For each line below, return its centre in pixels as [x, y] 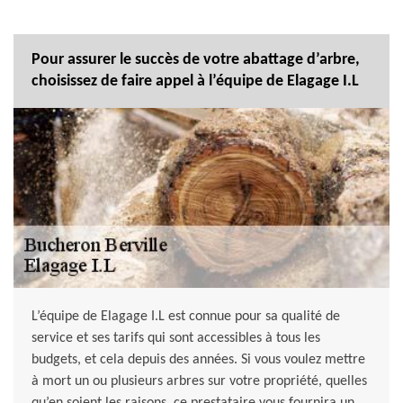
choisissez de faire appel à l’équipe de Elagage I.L [195, 82]
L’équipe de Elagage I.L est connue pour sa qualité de [186, 317]
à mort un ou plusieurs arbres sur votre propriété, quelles [199, 382]
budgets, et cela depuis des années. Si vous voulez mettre [198, 360]
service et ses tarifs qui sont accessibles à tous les [176, 339]
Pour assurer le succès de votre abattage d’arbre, [196, 60]
